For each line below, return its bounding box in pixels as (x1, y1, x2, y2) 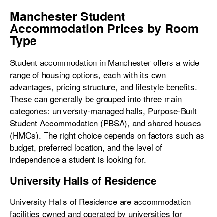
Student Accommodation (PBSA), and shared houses (10, 117, 201, 129)
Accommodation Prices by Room (10, 19, 199, 37)
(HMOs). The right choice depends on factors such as (10, 129, 204, 141)
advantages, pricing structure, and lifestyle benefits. (10, 80, 197, 93)
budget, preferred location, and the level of (10, 141, 162, 153)
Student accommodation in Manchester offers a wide (10, 56, 199, 68)
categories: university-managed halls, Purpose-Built (10, 105, 197, 117)
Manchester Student (10, 7, 125, 25)
